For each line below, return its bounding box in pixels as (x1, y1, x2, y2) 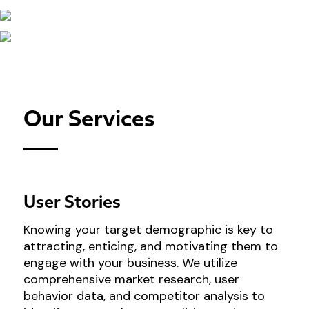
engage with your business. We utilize (23, 254, 237, 271)
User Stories (23, 193, 121, 212)
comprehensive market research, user (23, 270, 239, 288)
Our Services (23, 108, 154, 132)
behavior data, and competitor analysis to (23, 287, 265, 304)
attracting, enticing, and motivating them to (23, 237, 278, 255)
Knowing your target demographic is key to (23, 221, 273, 238)
